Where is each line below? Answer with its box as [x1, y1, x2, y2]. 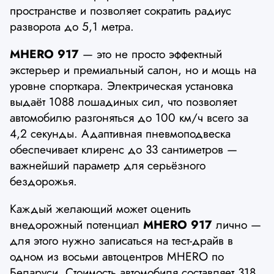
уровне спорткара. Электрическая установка [10, 76, 233, 94]
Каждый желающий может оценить [10, 200, 191, 218]
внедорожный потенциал [10, 216, 143, 234]
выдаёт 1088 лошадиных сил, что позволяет [10, 92, 237, 110]
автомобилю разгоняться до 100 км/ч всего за [10, 108, 248, 126]
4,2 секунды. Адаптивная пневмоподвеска [10, 124, 231, 142]
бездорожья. [10, 172, 77, 190]
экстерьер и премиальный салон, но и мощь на [10, 61, 256, 78]
